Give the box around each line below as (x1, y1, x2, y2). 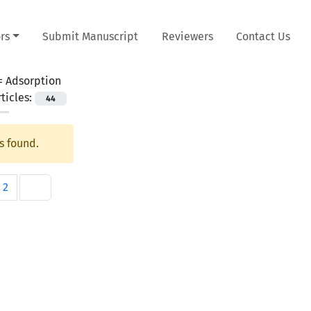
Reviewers (161, 29, 213, 43)
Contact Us (236, 29, 291, 43)
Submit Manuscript (42, 29, 139, 43)
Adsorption (6, 74, 61, 87)
